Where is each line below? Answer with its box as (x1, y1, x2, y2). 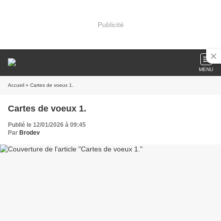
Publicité (97, 20, 124, 29)
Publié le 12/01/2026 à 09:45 (8, 121, 86, 128)
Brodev (19, 129, 40, 136)
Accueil (8, 82, 24, 88)
